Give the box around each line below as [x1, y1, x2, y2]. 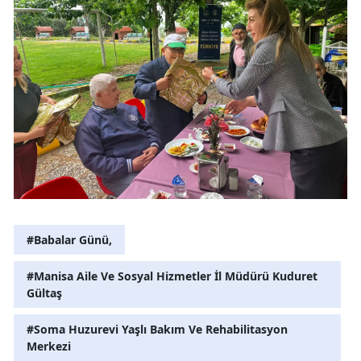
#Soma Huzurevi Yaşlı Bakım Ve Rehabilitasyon [27, 322, 288, 338]
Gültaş [27, 285, 62, 301]
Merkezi [27, 338, 71, 355]
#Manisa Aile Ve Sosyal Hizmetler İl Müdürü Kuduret [27, 268, 317, 284]
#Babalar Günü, [27, 232, 112, 248]
